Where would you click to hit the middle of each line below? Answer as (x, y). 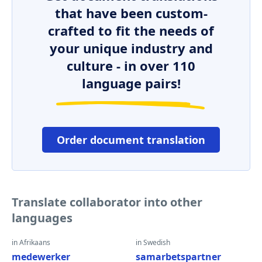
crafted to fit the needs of (131, 30)
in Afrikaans (31, 242)
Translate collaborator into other (107, 202)
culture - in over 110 (131, 65)
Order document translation (131, 140)
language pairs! (131, 83)
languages (42, 218)
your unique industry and (131, 48)
